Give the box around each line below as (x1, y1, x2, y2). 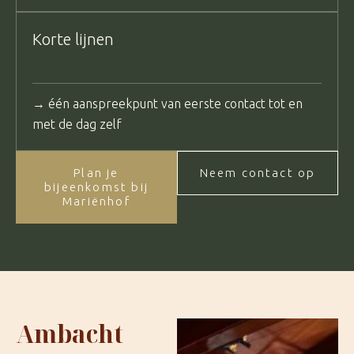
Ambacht (16, 317, 123, 350)
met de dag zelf (32, 116, 122, 131)
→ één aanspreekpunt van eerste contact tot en (32, 96, 303, 111)
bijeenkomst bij (44, 179, 149, 194)
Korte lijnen (32, 29, 114, 48)
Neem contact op (199, 165, 316, 179)
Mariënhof (62, 194, 130, 208)
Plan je (73, 165, 119, 179)
